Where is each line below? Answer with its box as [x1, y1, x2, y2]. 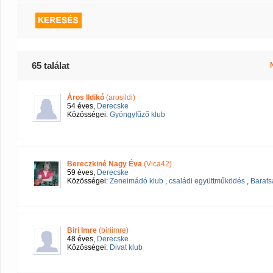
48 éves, [67, 235, 97, 243]
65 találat [32, 60, 69, 71]
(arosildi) [104, 93, 135, 102]
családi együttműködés [169, 177, 245, 185]
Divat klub [110, 243, 143, 252]
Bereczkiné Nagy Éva [67, 160, 142, 168]
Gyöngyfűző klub [110, 110, 165, 119]
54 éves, [67, 102, 97, 110]
